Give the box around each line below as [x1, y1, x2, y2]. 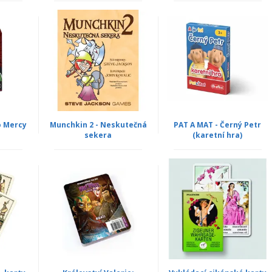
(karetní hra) [192, 129, 243, 140]
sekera [84, 129, 112, 140]
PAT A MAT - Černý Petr [174, 119, 262, 130]
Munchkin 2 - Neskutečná [49, 119, 147, 130]
